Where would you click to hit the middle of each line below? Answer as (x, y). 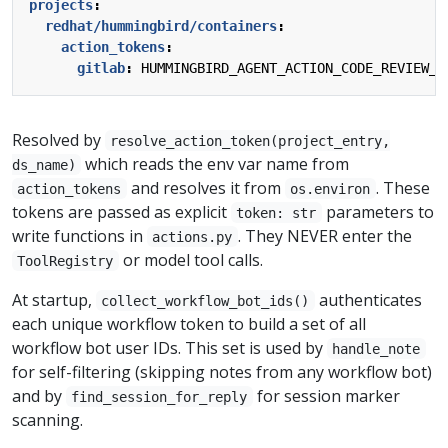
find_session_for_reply (159, 396)
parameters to (377, 211)
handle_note (376, 348)
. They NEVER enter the (324, 235)
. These (402, 187)
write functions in (79, 235)
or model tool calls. (190, 259)
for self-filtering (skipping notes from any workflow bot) (222, 371)
